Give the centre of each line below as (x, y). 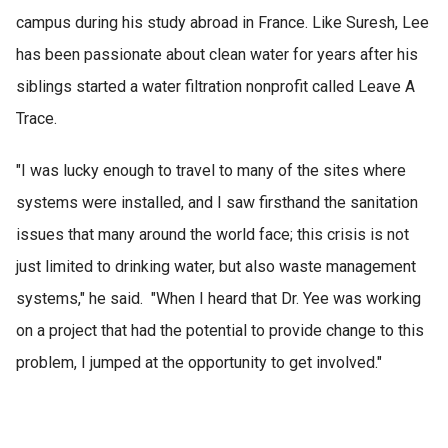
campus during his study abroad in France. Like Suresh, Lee (222, 22)
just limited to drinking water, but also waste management (216, 267)
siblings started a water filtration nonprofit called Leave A (215, 86)
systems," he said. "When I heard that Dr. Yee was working (218, 299)
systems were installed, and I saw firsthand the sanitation (217, 203)
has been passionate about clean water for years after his (217, 54)
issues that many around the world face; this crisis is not (212, 235)
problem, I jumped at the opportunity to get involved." (199, 363)
